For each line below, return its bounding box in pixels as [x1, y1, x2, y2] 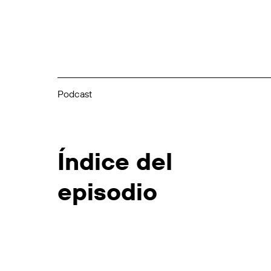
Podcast [57, 87, 92, 100]
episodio [57, 175, 157, 206]
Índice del [57, 145, 172, 176]
